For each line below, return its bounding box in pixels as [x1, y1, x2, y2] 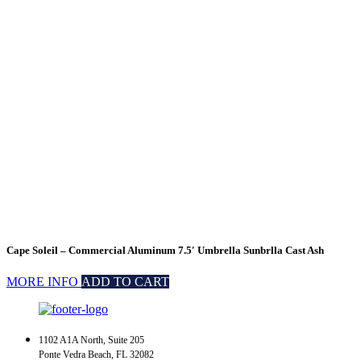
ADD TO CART [81, 275, 169, 289]
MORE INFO [6, 275, 81, 289]
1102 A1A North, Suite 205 [39, 334, 144, 346]
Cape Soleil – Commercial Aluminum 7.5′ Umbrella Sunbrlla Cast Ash [6, 244, 324, 257]
